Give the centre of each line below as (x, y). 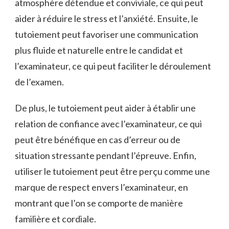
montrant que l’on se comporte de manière (99, 203)
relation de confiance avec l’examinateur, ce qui (108, 123)
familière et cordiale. (55, 219)
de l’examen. (39, 82)
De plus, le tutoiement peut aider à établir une (105, 108)
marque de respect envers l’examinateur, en (101, 187)
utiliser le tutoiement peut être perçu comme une (112, 171)
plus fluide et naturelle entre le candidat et (99, 50)
